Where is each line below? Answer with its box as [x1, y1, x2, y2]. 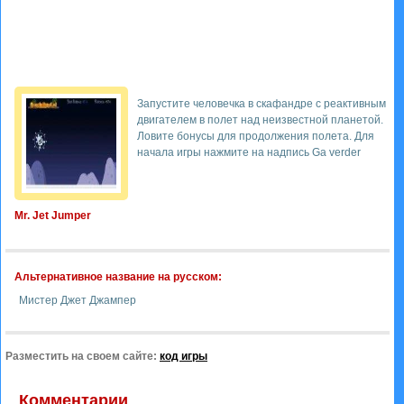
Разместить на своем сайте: [5, 350, 160, 363]
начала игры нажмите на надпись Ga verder [137, 146, 361, 159]
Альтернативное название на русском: [14, 271, 222, 283]
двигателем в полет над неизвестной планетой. [137, 114, 383, 126]
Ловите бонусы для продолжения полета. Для [137, 130, 374, 142]
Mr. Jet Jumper [14, 209, 91, 222]
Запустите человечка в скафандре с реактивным [137, 97, 386, 110]
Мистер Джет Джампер [19, 294, 136, 307]
